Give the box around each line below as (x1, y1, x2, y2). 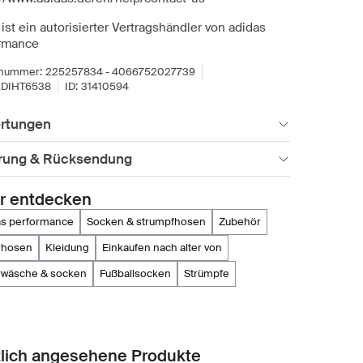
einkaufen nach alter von (109, 241, 222, 254)
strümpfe (190, 267, 229, 280)
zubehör (225, 215, 261, 228)
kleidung (53, 241, 89, 254)
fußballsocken (105, 267, 171, 280)
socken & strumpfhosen (93, 215, 206, 228)
